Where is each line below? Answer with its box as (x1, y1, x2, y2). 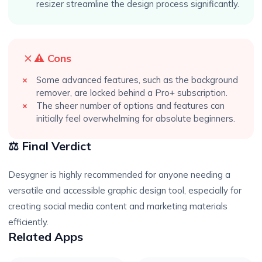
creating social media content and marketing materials (8, 201, 227, 212)
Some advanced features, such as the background (36, 74, 238, 85)
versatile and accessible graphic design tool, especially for (8, 185, 242, 196)
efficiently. (8, 216, 49, 227)
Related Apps (8, 229, 83, 244)
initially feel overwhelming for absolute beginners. (36, 113, 235, 124)
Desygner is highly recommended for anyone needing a (8, 169, 230, 180)
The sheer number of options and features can (36, 100, 225, 111)
